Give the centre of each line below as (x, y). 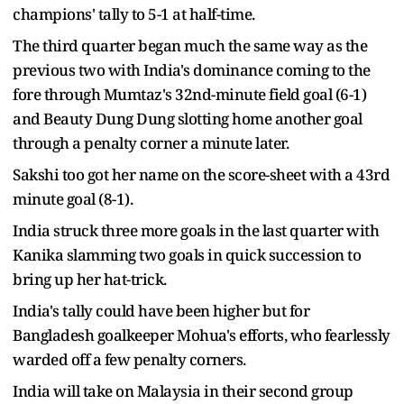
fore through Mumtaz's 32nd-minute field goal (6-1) (189, 94)
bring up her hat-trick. (90, 279)
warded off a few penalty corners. (129, 359)
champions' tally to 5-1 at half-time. (134, 14)
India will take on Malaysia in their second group (183, 390)
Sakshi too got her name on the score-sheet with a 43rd (201, 174)
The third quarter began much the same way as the (190, 45)
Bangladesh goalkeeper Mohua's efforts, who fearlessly (202, 335)
